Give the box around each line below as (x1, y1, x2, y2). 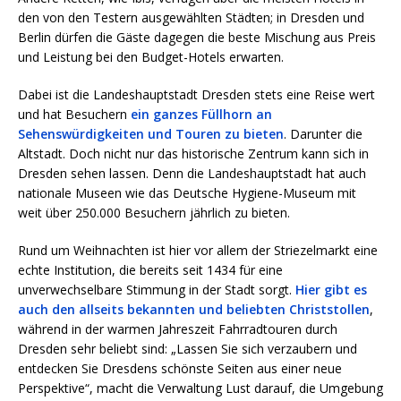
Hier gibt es (295, 281, 367, 299)
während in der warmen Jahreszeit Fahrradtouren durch (18, 320, 337, 338)
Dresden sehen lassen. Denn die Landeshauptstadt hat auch (18, 165, 366, 183)
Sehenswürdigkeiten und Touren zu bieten (18, 125, 284, 143)
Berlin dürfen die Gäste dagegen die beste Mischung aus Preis (18, 29, 376, 47)
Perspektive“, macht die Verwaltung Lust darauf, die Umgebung (18, 380, 383, 397)
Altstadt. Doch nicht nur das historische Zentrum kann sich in (18, 145, 369, 163)
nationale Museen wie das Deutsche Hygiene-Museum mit (18, 184, 356, 202)
